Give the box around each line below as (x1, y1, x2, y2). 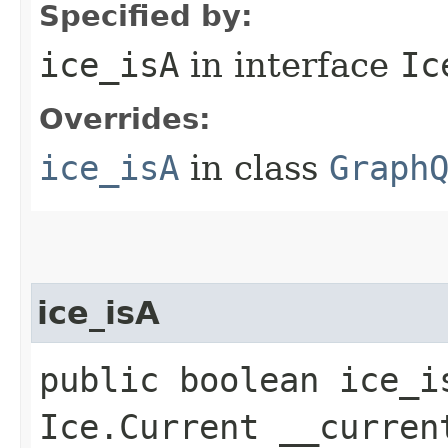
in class (179, 147, 329, 188)
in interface (179, 44, 400, 85)
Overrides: (39, 101, 211, 136)
